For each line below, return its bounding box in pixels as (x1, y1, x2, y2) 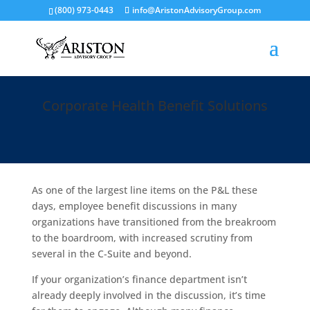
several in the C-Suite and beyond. (31, 247, 192, 260)
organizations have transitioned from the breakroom (31, 215, 276, 228)
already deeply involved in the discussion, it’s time (31, 289, 266, 302)
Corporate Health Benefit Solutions (42, 96, 268, 116)
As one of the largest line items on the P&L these (31, 183, 257, 197)
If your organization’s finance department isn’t (31, 273, 247, 286)
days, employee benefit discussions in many (31, 199, 237, 212)
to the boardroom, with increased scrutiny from (31, 231, 253, 244)
